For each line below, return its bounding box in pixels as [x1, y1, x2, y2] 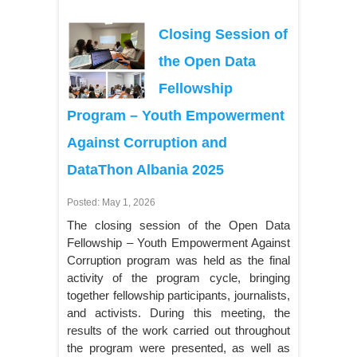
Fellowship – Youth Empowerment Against [67, 235, 290, 249]
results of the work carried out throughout [67, 323, 290, 337]
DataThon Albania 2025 [67, 161, 224, 178]
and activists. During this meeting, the [67, 305, 290, 320]
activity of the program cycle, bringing [67, 270, 290, 284]
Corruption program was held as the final [67, 253, 290, 267]
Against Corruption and [67, 134, 227, 151]
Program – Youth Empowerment [67, 107, 284, 124]
